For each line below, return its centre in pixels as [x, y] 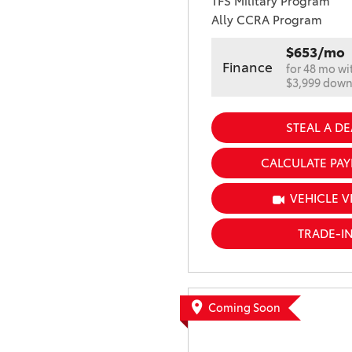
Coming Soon [244, 308]
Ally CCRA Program [267, 20]
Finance [247, 67]
